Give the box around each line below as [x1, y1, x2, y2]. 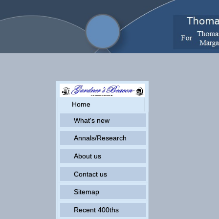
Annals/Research [74, 134, 127, 142]
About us [74, 152, 102, 160]
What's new [74, 116, 110, 124]
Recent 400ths [74, 206, 119, 214]
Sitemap [74, 188, 100, 196]
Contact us [74, 170, 108, 178]
